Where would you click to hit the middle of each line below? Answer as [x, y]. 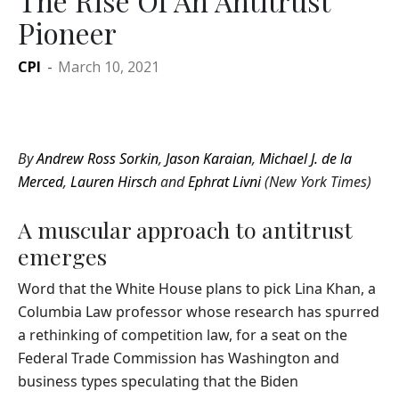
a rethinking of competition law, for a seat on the [183, 335]
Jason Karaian [209, 159]
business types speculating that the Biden [158, 382]
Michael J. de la [305, 159]
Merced [41, 182]
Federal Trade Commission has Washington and [179, 358]
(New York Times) [316, 182]
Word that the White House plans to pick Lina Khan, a [197, 289]
